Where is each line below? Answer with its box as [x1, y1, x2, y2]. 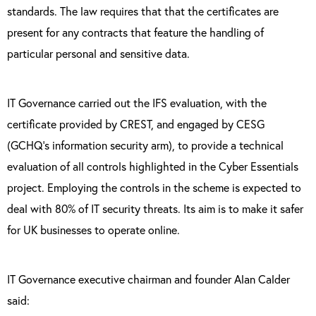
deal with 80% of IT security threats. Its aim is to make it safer [7, 201, 303, 216]
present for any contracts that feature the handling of [7, 25, 264, 39]
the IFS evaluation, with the [133, 95, 267, 110]
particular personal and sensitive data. [7, 46, 190, 61]
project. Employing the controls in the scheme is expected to [7, 180, 301, 195]
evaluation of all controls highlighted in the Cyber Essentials [7, 159, 298, 174]
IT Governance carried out [7, 95, 133, 110]
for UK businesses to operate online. [7, 222, 180, 237]
